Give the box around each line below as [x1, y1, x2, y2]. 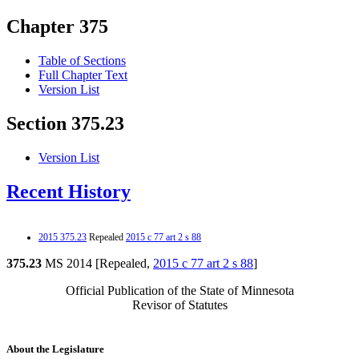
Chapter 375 [6, 16, 108, 38]
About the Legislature [6, 343, 104, 356]
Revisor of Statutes [131, 297, 228, 312]
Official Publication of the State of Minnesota [65, 283, 294, 297]
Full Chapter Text [38, 68, 127, 83]
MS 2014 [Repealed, [42, 256, 153, 270]
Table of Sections [38, 54, 126, 68]
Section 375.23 [6, 113, 124, 135]
